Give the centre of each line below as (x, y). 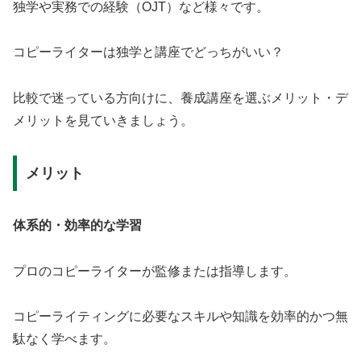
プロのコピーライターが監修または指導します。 (155, 271)
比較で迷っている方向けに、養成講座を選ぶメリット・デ (180, 98)
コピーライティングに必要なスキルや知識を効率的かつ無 (180, 317)
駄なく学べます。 (64, 339)
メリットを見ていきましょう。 (103, 121)
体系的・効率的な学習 (77, 225)
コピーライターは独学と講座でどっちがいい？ (148, 52)
